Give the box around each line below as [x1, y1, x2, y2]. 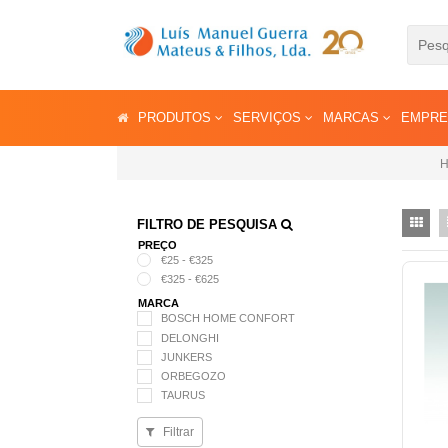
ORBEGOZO [161, 369, 226, 382]
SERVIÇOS [233, 110, 305, 125]
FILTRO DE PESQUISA [137, 217, 281, 232]
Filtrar [160, 425, 194, 440]
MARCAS [323, 110, 383, 125]
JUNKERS [161, 350, 212, 363]
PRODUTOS [138, 110, 215, 125]
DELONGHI [161, 331, 219, 344]
